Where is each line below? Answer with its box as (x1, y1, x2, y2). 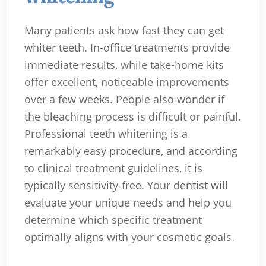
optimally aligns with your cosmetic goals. (24, 230, 235, 245)
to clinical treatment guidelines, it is (24, 161, 202, 176)
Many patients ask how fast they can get (24, 23, 224, 38)
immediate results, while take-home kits (24, 58, 224, 72)
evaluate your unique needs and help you (24, 195, 232, 210)
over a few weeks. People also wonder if (24, 92, 224, 107)
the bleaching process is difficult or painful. (24, 109, 241, 124)
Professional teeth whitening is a (24, 126, 188, 141)
